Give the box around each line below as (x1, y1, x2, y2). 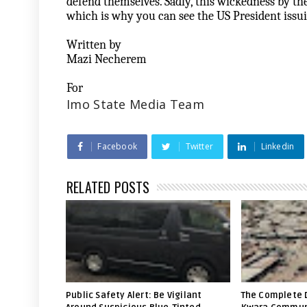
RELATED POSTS (66, 177, 150, 197)
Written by (66, 38, 124, 52)
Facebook (97, 140, 138, 152)
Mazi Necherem (66, 52, 149, 66)
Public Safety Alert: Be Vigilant (66, 290, 202, 301)
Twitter (185, 140, 214, 152)
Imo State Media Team (66, 96, 204, 112)
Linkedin (260, 140, 295, 152)
